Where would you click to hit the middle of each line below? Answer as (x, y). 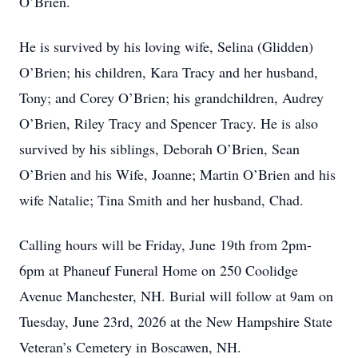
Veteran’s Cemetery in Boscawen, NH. (130, 347)
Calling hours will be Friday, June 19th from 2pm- (165, 245)
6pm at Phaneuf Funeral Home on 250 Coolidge (159, 270)
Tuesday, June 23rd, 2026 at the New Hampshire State (176, 321)
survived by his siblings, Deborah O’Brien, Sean (159, 149)
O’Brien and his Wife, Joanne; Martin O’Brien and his (177, 174)
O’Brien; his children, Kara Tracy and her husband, (169, 72)
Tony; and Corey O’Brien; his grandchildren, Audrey (171, 97)
